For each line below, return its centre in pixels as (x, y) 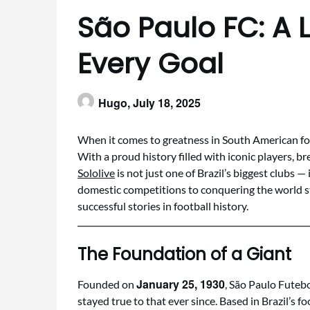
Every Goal (151, 64)
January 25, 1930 (181, 284)
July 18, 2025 (167, 103)
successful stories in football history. (163, 206)
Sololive (96, 173)
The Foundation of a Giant (184, 254)
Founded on (107, 284)
